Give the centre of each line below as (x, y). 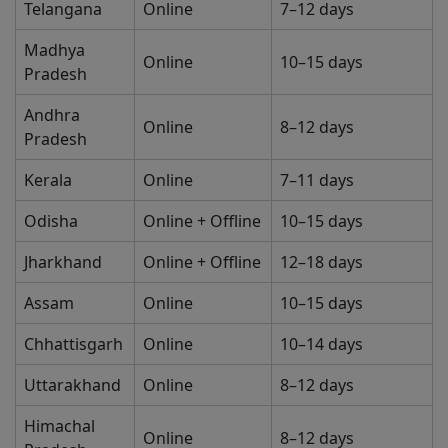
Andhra (52, 115)
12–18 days (321, 262)
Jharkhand (63, 262)
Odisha (51, 221)
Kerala (48, 180)
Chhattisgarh (73, 344)
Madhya (54, 50)
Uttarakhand (72, 385)
